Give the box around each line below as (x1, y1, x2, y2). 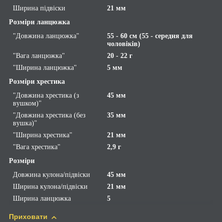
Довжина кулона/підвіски (13, 171, 90, 179)
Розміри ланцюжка (9, 18, 70, 26)
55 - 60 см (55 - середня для (107, 32, 193, 40)
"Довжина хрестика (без (13, 111, 86, 119)
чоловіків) (107, 40, 141, 48)
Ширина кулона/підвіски (13, 183, 88, 191)
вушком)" (13, 100, 42, 108)
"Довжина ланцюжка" (13, 32, 79, 40)
